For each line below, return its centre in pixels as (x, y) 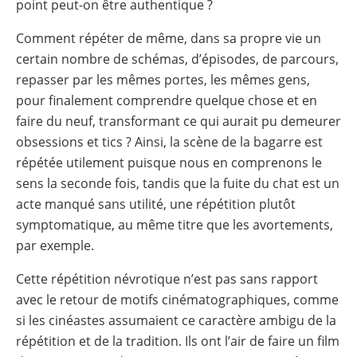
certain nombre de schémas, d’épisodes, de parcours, (177, 59)
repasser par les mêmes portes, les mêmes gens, (163, 79)
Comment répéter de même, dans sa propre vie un (169, 38)
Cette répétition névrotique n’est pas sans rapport (167, 279)
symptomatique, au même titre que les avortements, (175, 224)
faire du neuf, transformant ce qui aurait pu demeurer (178, 121)
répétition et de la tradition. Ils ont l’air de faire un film (178, 341)
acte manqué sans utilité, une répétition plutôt (156, 204)
